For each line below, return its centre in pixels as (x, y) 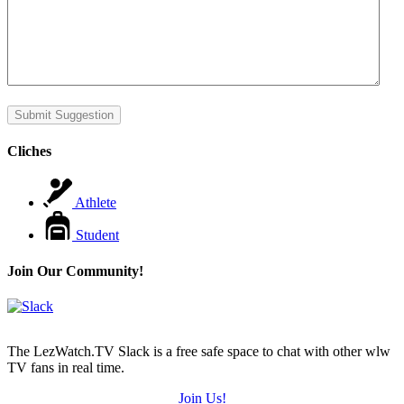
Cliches (29, 151)
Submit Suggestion (64, 115)
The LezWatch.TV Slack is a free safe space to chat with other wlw (199, 351)
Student (97, 235)
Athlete (96, 203)
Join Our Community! (75, 271)
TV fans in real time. (66, 367)
